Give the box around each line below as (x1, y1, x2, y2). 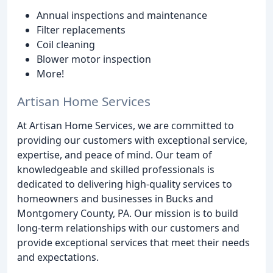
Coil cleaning (37, 37, 95, 51)
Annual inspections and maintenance (37, 8, 207, 22)
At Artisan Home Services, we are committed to (17, 118, 234, 132)
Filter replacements (37, 23, 126, 37)
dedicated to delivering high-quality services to (17, 177, 232, 191)
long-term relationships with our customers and (17, 221, 239, 235)
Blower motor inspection (37, 52, 151, 66)
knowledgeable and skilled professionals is (17, 162, 214, 176)
